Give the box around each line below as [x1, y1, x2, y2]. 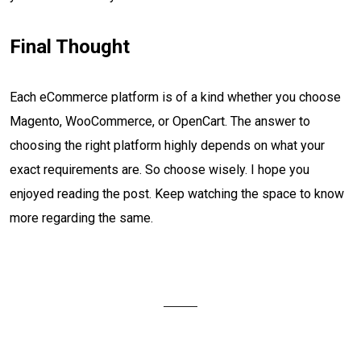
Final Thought [10, 35, 130, 58]
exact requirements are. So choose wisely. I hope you [10, 162, 309, 177]
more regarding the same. [10, 210, 156, 226]
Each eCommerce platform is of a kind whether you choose [10, 89, 341, 105]
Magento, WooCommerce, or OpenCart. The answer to [10, 114, 310, 129]
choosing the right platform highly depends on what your [10, 138, 325, 153]
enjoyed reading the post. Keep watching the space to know [10, 186, 344, 201]
